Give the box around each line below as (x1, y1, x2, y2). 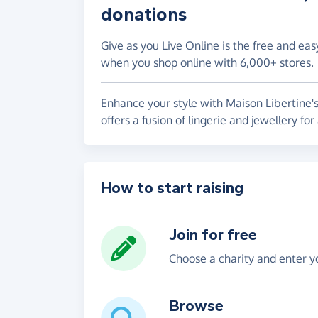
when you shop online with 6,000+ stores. (101, 55, 314, 70)
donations (101, 3, 187, 26)
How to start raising (101, 178, 243, 197)
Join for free (169, 225, 257, 244)
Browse (169, 296, 224, 315)
